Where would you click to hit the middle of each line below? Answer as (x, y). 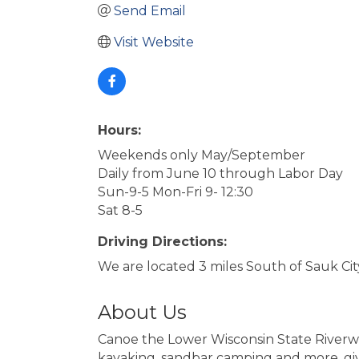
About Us (142, 312)
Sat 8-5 (120, 210)
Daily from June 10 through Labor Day (220, 173)
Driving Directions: (162, 241)
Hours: (119, 130)
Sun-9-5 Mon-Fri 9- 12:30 (175, 192)
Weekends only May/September (202, 155)
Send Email (150, 10)
